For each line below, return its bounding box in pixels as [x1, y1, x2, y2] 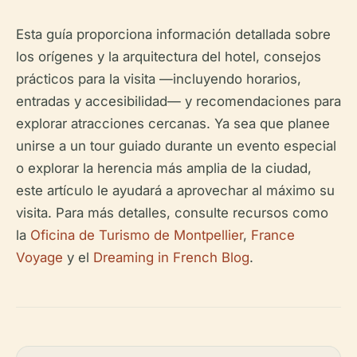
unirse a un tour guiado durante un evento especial [16, 138, 336, 154]
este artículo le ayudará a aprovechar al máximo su [16, 182, 335, 198]
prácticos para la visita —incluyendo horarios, [16, 71, 301, 87]
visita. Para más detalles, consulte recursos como [16, 205, 328, 221]
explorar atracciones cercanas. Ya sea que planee [16, 116, 330, 131]
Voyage [16, 249, 63, 265]
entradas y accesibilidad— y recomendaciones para [16, 93, 341, 109]
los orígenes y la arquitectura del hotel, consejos [16, 49, 321, 65]
